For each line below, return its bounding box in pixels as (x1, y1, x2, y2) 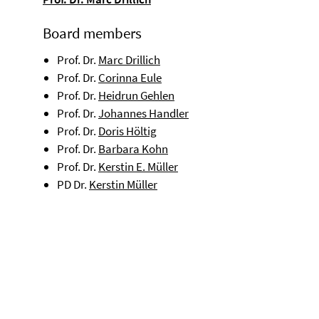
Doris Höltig (98, 123, 157, 139)
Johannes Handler (98, 105, 189, 121)
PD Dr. (57, 177, 89, 192)
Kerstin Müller (89, 177, 157, 192)
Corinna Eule (98, 70, 162, 85)
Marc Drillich (98, 52, 160, 68)
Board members (43, 23, 142, 43)
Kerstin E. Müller (98, 159, 178, 174)
